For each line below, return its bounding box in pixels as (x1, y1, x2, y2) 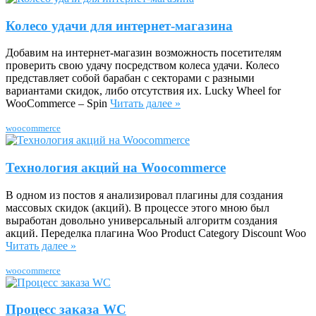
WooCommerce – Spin (6, 97, 110, 110)
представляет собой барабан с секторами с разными (6, 72, 255, 85)
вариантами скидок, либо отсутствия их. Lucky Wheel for (6, 85, 281, 97)
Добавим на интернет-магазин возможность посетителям (6, 47, 281, 59)
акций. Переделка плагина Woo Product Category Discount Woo (6, 226, 306, 239)
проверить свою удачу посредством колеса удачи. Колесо (6, 59, 279, 72)
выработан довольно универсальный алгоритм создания (6, 214, 277, 226)
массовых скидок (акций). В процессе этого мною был (6, 201, 269, 214)
